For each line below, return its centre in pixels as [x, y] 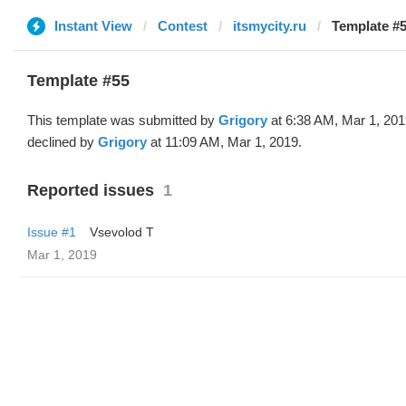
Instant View [93, 26]
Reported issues [91, 190]
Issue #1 [52, 232]
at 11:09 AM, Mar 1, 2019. [224, 142]
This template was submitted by [123, 120]
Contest [183, 26]
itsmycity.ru [270, 26]
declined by [63, 142]
